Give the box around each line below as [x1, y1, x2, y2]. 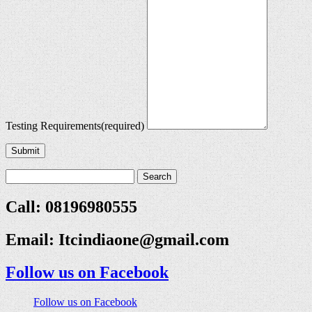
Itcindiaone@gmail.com [58, 231, 229, 249]
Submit [11, 146, 40, 157]
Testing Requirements [6, 120, 101, 132]
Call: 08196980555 [6, 198, 137, 217]
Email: [6, 231, 58, 249]
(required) [101, 120, 144, 132]
